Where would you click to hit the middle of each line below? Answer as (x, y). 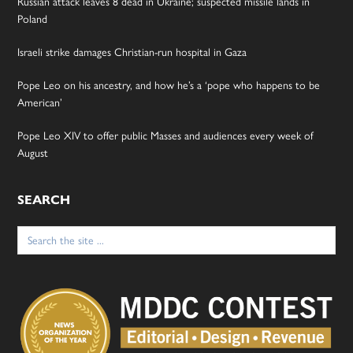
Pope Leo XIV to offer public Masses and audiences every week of (166, 135)
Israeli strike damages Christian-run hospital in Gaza (132, 52)
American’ (40, 102)
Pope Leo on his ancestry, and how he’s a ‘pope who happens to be (169, 85)
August (33, 152)
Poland (33, 19)
